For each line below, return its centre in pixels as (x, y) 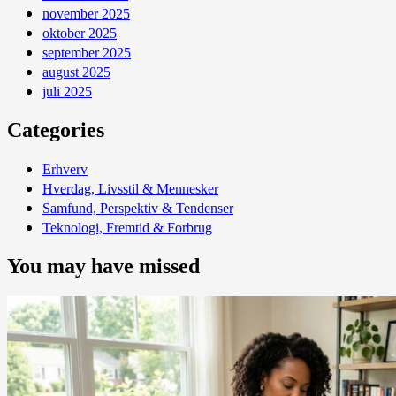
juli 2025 (67, 91)
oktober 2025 (80, 33)
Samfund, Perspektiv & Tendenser (138, 209)
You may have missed (103, 267)
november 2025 (86, 13)
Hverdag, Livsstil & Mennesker (130, 189)
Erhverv (65, 170)
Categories (56, 129)
